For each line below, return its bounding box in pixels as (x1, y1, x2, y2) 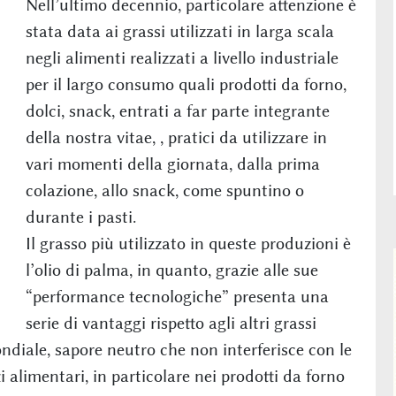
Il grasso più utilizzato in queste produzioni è (25, 232, 351, 254)
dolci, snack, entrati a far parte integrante (25, 100, 330, 121)
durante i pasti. (25, 206, 136, 227)
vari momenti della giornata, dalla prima (25, 153, 320, 174)
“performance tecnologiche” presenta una (25, 286, 329, 307)
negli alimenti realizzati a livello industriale (25, 47, 339, 68)
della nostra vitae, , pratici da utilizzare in (25, 126, 327, 148)
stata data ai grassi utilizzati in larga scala (25, 20, 334, 42)
